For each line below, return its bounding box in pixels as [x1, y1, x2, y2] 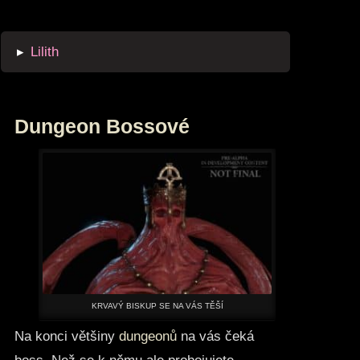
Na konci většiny [14, 329, 119, 345]
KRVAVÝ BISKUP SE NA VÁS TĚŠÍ [91, 301, 223, 311]
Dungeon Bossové [14, 114, 190, 137]
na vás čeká [176, 329, 254, 345]
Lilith [31, 44, 59, 60]
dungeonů [118, 329, 177, 345]
